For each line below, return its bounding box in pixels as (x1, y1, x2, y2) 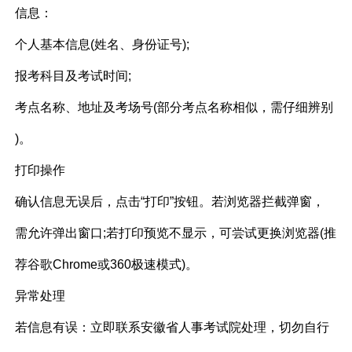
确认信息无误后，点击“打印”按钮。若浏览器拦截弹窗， (15, 195, 325, 209)
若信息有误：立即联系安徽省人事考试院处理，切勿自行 (15, 321, 330, 335)
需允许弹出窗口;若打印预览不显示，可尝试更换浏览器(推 (15, 226, 337, 240)
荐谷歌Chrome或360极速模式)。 (15, 258, 199, 272)
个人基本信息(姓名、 (15, 38, 133, 52)
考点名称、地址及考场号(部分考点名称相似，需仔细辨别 (15, 101, 334, 115)
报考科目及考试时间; (15, 69, 132, 83)
